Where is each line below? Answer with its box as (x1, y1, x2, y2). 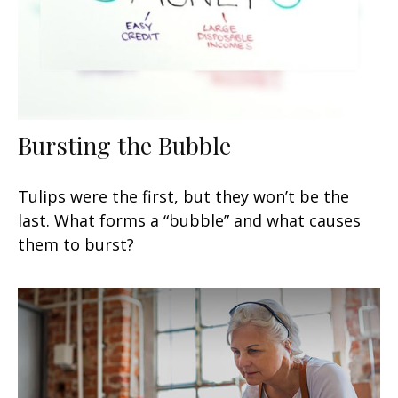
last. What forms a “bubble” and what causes (18, 210, 361, 232)
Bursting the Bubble (18, 129, 231, 162)
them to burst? (18, 234, 134, 256)
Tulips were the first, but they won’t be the (18, 186, 349, 208)
